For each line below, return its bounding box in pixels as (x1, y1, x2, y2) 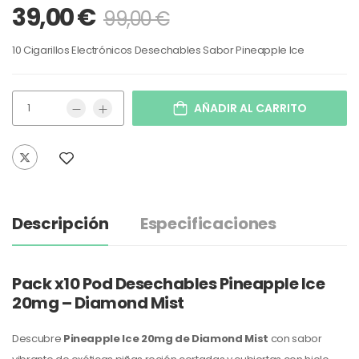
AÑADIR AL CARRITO (193, 100, 307, 117)
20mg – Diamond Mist (12, 292, 184, 315)
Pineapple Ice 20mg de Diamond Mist (63, 331, 268, 347)
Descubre (12, 331, 63, 347)
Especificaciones (140, 212, 276, 236)
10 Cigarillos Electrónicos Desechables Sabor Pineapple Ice (12, 42, 305, 58)
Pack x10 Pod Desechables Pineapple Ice (12, 272, 325, 296)
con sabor (268, 331, 322, 347)
